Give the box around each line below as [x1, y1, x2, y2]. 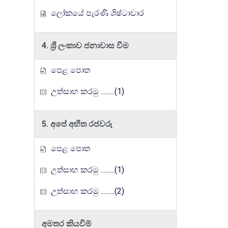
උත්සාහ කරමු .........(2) [49, 186, 124, 196]
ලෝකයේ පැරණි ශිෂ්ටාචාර [49, 8, 144, 18]
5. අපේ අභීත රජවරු [42, 119, 112, 129]
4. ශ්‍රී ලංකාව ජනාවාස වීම [42, 41, 129, 50]
